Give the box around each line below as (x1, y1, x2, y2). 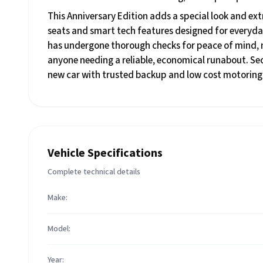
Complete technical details (48, 166, 140, 178)
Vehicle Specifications (48, 145, 163, 161)
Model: (48, 223, 70, 235)
